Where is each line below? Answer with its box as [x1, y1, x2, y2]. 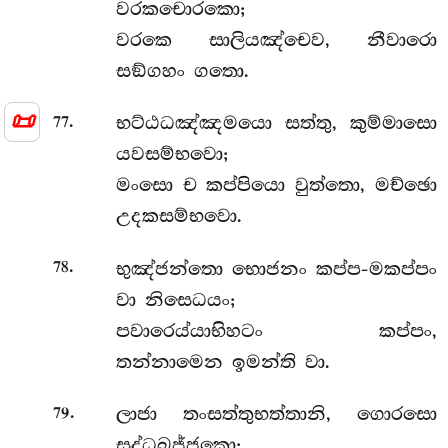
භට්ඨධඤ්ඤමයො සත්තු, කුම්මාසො [115, 112, 437, 135]
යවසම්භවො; [115, 143, 228, 166]
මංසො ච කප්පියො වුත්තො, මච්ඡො [115, 174, 437, 197]
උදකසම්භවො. [115, 205, 242, 228]
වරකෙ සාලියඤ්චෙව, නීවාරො [115, 28, 437, 51]
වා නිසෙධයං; [115, 288, 235, 311]
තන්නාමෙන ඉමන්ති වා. [115, 350, 330, 373]
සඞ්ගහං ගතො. [115, 59, 249, 82]
